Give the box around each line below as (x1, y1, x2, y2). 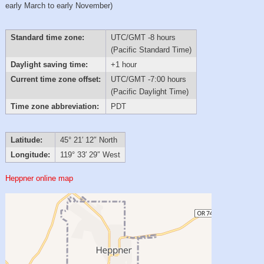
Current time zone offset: (10, 74, 101, 84)
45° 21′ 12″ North (60, 136, 117, 145)
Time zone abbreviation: (10, 101, 99, 111)
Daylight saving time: (10, 60, 88, 69)
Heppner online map (5, 173, 74, 183)
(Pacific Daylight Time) (110, 87, 189, 96)
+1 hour (110, 60, 137, 69)
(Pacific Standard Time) (110, 45, 192, 54)
